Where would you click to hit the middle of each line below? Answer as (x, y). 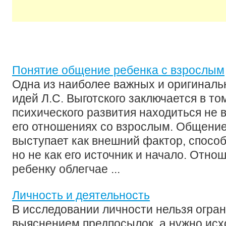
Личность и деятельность (81, 195)
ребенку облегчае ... (66, 169)
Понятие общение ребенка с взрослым (118, 70)
